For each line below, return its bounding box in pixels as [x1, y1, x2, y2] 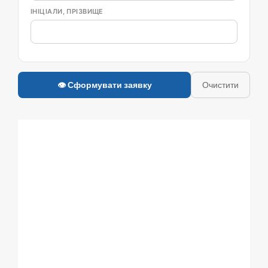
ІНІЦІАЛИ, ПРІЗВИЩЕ [31, 7, 103, 16]
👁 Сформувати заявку [57, 79, 152, 90]
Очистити [202, 79, 239, 90]
